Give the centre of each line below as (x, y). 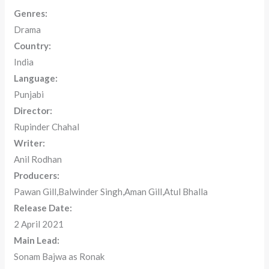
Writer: (30, 143)
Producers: (37, 176)
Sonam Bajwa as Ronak (59, 257)
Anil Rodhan (38, 159)
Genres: (31, 14)
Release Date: (43, 208)
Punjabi (29, 95)
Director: (33, 111)
